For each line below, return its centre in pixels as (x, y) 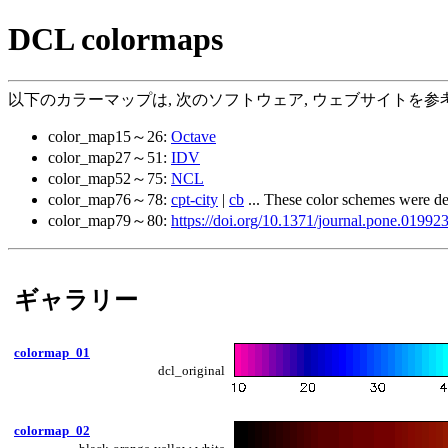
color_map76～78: (109, 199)
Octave (193, 136)
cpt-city (194, 199)
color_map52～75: (109, 178)
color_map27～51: (109, 157)
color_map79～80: (109, 220)
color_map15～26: (109, 136)
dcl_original (191, 370)
